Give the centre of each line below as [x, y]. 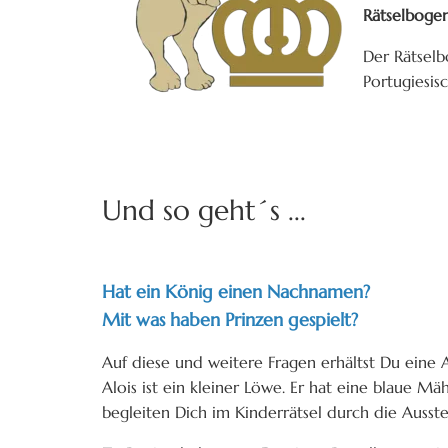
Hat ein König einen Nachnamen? [238, 291]
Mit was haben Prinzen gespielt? [230, 319]
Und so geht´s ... [204, 210]
